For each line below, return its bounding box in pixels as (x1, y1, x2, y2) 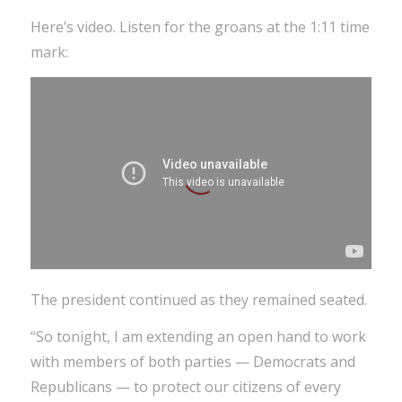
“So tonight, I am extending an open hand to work (30, 327, 366, 347)
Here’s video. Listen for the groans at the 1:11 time (30, 17, 370, 38)
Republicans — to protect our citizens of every (30, 377, 341, 398)
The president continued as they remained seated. (30, 289, 367, 310)
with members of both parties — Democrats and (30, 352, 355, 372)
